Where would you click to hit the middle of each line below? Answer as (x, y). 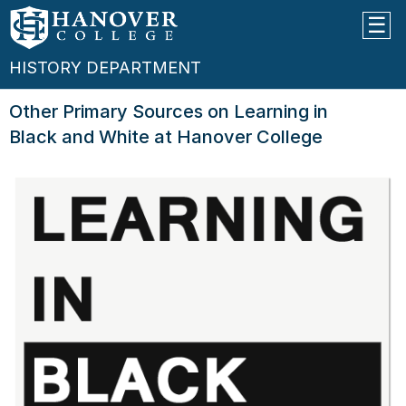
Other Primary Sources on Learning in (169, 111)
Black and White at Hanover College (166, 137)
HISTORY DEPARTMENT (105, 67)
